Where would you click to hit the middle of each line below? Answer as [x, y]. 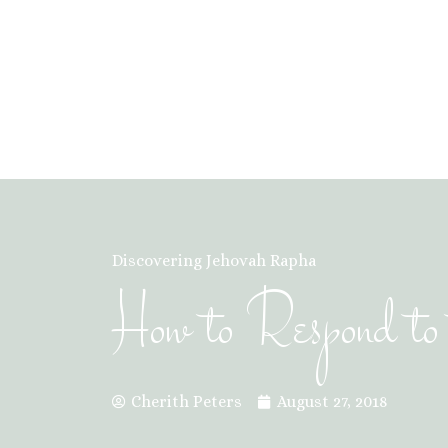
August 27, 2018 [332, 401]
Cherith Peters [186, 401]
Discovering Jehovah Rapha [214, 260]
